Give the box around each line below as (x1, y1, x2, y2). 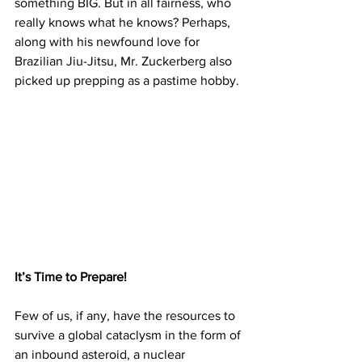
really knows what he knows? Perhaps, (15, 15, 234, 29)
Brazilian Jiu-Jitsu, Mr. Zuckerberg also (15, 53, 235, 68)
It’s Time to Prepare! (15, 270, 127, 284)
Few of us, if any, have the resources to (15, 309, 238, 323)
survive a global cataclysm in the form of (15, 328, 244, 343)
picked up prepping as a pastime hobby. (15, 73, 239, 87)
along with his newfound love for (15, 34, 203, 48)
